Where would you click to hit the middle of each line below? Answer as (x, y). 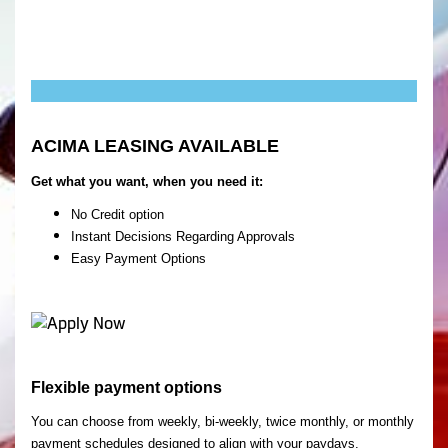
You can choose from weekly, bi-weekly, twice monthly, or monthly (222, 422)
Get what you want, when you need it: (147, 182)
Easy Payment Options (138, 259)
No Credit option (117, 215)
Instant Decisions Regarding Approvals (183, 237)
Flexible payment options (126, 388)
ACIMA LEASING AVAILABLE (155, 146)
